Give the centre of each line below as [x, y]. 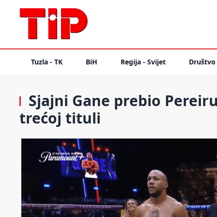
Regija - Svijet [143, 62]
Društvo [202, 62]
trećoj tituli [60, 118]
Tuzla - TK [47, 62]
